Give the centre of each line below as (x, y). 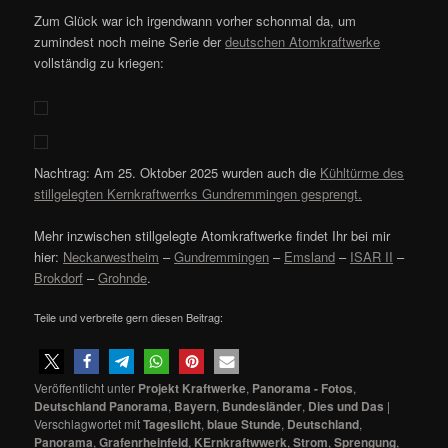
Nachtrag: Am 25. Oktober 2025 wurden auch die (177, 172)
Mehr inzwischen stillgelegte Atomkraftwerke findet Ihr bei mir (212, 236)
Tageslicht (172, 424)
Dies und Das (346, 406)
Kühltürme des (362, 172)
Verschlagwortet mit (87, 424)
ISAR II (372, 257)
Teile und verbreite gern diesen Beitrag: (129, 317)
